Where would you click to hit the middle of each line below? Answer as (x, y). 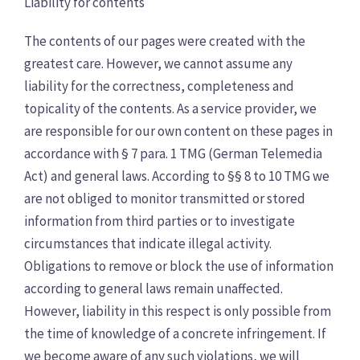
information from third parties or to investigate (160, 221)
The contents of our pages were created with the (165, 41)
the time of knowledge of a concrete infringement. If (175, 333)
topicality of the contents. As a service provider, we (170, 108)
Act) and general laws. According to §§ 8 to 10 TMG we (177, 176)
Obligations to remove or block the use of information (179, 266)
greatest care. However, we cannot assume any (158, 63)
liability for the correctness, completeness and (159, 86)
